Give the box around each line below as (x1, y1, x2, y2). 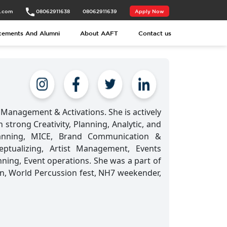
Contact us (138, 29, 171, 36)
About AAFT (80, 29, 118, 36)
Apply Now (135, 8, 164, 14)
